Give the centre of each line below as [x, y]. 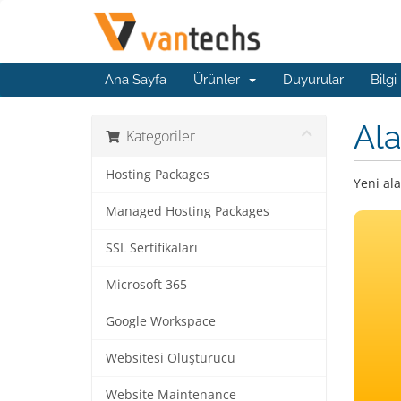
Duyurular [313, 80]
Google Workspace [161, 321]
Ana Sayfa [136, 80]
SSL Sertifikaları [152, 248]
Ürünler [220, 80]
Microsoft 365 [146, 285]
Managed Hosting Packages [188, 211]
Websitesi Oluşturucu [171, 358]
